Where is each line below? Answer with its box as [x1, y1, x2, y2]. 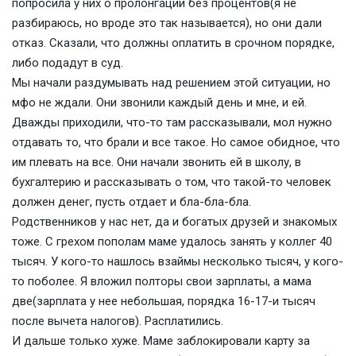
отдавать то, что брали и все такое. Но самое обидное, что [12, 135, 340, 149]
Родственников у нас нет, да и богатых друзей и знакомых [12, 215, 337, 229]
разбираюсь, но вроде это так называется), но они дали [12, 16, 322, 30]
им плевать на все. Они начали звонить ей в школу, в [12, 155, 301, 169]
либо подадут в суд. [12, 56, 123, 70]
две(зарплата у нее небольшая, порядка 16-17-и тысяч [12, 294, 315, 308]
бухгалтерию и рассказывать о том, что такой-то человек [12, 175, 331, 189]
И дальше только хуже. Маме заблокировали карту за [12, 334, 310, 348]
